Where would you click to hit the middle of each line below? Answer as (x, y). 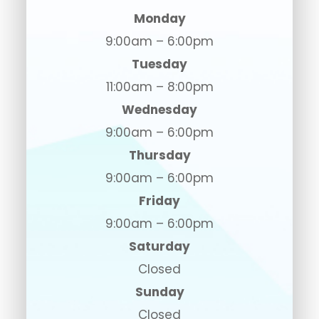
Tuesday (159, 64)
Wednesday (159, 109)
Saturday (159, 246)
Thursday (159, 155)
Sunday (159, 292)
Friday (159, 200)
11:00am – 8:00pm (159, 87)
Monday (159, 18)
